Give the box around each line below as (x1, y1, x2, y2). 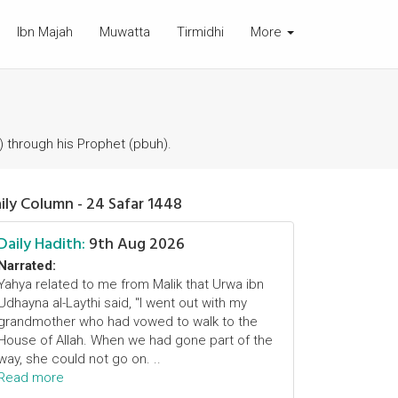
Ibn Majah (17, 24, 73, 40)
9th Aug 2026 (85, 231, 185, 257)
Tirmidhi (177, 24, 224, 40)
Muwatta (99, 24, 150, 40)
